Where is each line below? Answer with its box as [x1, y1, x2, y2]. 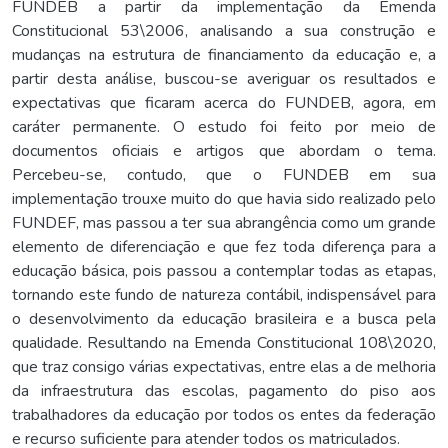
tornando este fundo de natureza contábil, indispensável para [12, 283, 436, 306]
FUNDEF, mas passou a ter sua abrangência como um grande [12, 211, 436, 234]
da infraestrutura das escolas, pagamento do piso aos [12, 379, 436, 402]
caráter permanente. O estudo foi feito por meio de [12, 115, 436, 138]
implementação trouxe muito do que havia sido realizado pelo [12, 187, 436, 210]
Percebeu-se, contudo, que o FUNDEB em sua [12, 163, 436, 186]
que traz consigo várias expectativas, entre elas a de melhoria [12, 355, 436, 378]
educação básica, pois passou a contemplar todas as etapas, [12, 259, 436, 282]
